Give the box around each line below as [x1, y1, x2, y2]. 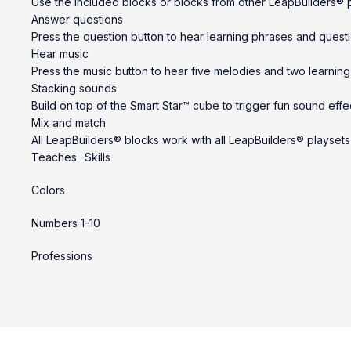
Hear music [31, 47, 89, 60]
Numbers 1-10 [31, 216, 100, 230]
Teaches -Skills [31, 150, 110, 164]
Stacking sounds [31, 81, 117, 95]
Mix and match [31, 116, 106, 129]
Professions [31, 249, 92, 262]
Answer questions [31, 13, 123, 26]
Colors [31, 183, 65, 197]
